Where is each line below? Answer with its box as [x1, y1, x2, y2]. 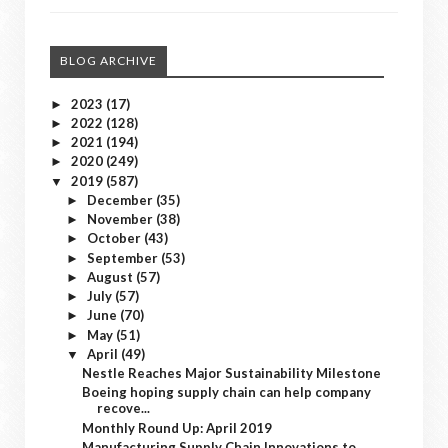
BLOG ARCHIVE [60, 52, 157, 68]
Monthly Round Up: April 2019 [82, 419, 273, 436]
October [86, 230, 144, 247]
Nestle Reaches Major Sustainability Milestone [82, 365, 382, 381]
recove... [97, 400, 151, 417]
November [86, 211, 156, 227]
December [86, 191, 156, 208]
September [86, 249, 161, 266]
